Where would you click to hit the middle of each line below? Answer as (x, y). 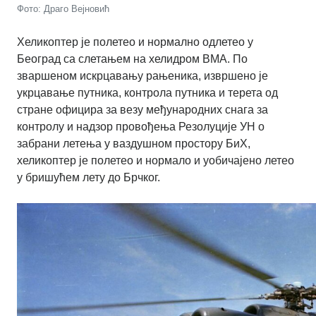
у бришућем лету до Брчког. (89, 178)
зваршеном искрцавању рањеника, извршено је (142, 76)
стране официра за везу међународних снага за (142, 110)
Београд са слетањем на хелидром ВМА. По (132, 59)
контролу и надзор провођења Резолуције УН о (141, 127)
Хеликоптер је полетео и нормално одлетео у (135, 42)
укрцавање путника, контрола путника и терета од (147, 93)
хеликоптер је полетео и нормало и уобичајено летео (156, 161)
